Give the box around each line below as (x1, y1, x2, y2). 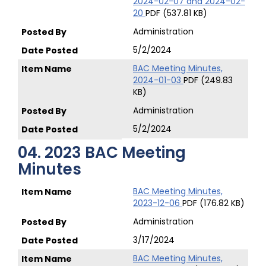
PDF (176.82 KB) (182, 197, 245, 209)
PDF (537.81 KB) (145, 7, 207, 19)
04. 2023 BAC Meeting (18, 142, 186, 163)
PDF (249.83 (183, 74, 233, 86)
